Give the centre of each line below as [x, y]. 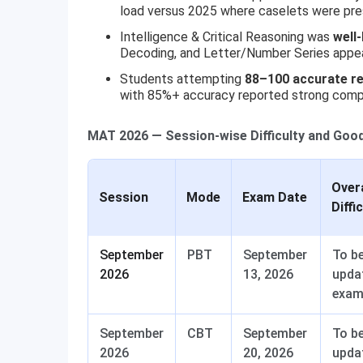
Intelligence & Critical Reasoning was [226, 37]
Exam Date [275, 197]
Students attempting [182, 79]
